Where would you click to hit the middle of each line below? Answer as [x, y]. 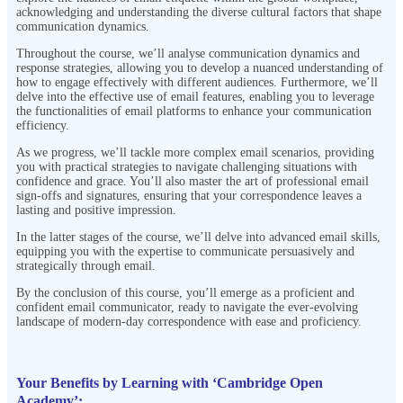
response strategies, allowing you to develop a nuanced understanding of [200, 67]
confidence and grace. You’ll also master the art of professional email [193, 181]
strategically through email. [86, 265]
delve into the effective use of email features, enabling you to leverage [195, 96]
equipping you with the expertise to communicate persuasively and [185, 251]
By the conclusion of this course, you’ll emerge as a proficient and [185, 292]
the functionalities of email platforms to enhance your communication [194, 111]
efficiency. [43, 125]
